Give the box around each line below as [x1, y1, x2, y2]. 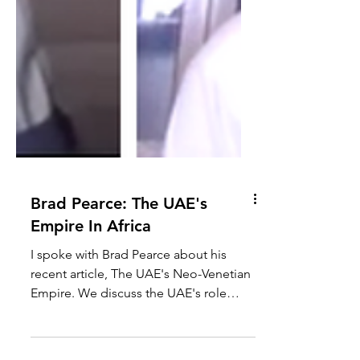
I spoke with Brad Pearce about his [31, 272, 227, 288]
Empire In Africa [31, 242, 151, 261]
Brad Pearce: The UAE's [31, 219, 207, 239]
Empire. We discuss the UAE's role [31, 311, 227, 326]
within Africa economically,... [31, 330, 193, 346]
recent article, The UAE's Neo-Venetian [31, 292, 251, 307]
